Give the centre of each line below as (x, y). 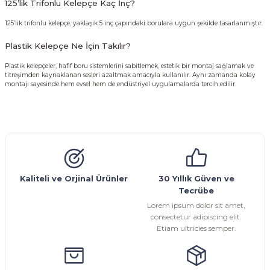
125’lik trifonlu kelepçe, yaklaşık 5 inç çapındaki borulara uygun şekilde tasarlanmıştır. (134, 24)
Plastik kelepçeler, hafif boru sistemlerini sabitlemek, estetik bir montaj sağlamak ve (129, 66)
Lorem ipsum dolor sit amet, (196, 206)
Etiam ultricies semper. (196, 228)
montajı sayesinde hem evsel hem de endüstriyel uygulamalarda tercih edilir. (121, 84)
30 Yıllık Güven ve (196, 179)
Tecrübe (196, 191)
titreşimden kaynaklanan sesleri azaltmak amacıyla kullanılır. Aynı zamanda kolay (130, 75)
